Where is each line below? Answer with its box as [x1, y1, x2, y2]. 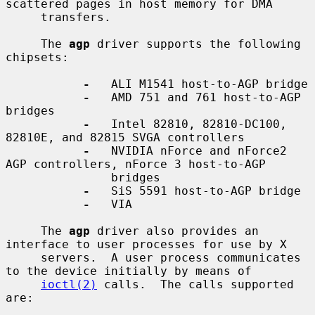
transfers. [6, 10, 41, 24]
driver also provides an [90, 224, 259, 238]
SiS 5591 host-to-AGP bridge [90, 184, 301, 198]
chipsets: [6, 50, 69, 64]
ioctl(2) [41, 277, 97, 291]
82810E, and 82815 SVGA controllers [6, 130, 245, 144]
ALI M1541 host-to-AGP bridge [90, 77, 308, 91]
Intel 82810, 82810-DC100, [90, 117, 287, 131]
